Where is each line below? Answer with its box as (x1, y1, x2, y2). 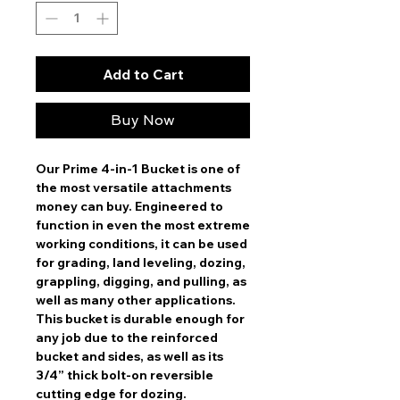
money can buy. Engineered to (36, 197, 223, 214)
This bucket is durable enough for (36, 310, 245, 327)
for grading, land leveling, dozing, (36, 254, 246, 271)
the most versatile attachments (36, 179, 231, 196)
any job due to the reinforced (36, 329, 218, 346)
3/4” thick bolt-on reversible (36, 366, 213, 383)
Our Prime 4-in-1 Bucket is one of (36, 160, 240, 177)
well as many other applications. (36, 291, 236, 308)
